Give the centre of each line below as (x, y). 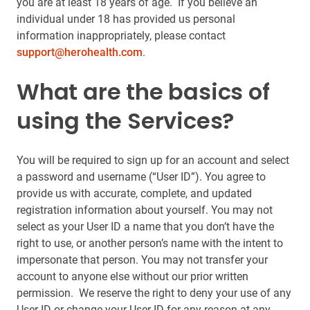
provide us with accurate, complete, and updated (134, 193)
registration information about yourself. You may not (145, 210)
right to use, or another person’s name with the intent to (150, 243)
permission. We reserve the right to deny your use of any (154, 293)
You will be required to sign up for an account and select (153, 160)
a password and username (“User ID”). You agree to (141, 177)
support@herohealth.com (80, 52)
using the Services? (126, 121)
